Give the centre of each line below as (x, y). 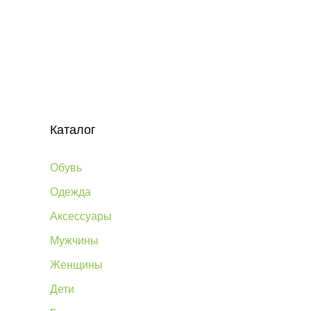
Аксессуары (81, 216)
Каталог (73, 130)
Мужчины (74, 241)
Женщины (76, 265)
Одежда (70, 192)
